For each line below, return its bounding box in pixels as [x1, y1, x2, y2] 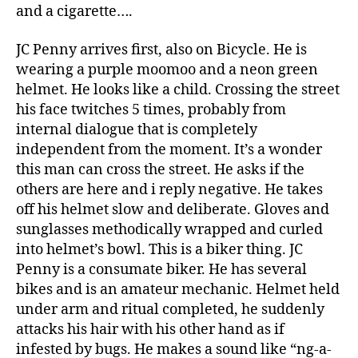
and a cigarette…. [16, 2, 133, 21]
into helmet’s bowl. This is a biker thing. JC [16, 240, 303, 259]
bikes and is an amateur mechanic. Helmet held [16, 280, 340, 299]
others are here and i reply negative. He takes [16, 180, 323, 199]
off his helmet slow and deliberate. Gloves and [16, 200, 329, 219]
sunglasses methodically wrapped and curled [16, 220, 323, 239]
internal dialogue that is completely [16, 120, 257, 139]
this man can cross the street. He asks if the [16, 160, 304, 179]
